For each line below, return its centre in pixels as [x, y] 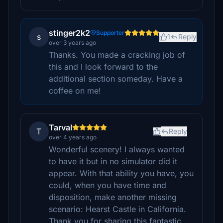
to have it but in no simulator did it [113, 161]
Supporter [110, 33]
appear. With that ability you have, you [121, 173]
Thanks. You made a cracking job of [117, 55]
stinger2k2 [69, 33]
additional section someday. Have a [116, 79]
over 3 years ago [72, 43]
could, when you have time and [108, 185]
